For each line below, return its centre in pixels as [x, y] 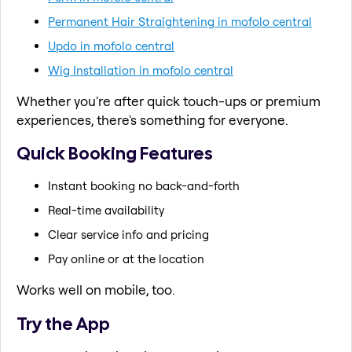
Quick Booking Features [115, 154]
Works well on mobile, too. [96, 289]
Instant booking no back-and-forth [144, 185]
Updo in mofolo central [111, 46]
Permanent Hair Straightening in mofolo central [180, 21]
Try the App [63, 323]
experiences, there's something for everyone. [152, 119]
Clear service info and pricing [128, 234]
